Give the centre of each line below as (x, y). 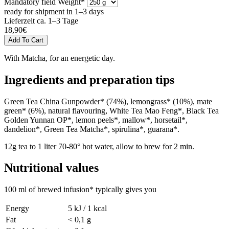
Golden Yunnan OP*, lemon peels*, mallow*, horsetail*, (96, 120)
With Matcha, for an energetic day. (60, 58)
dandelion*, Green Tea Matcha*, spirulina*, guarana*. (92, 129)
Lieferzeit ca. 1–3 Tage (41, 20)
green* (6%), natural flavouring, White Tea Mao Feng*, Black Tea (111, 110)
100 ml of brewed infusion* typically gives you (80, 190)
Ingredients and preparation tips (89, 79)
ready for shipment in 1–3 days (54, 11)
